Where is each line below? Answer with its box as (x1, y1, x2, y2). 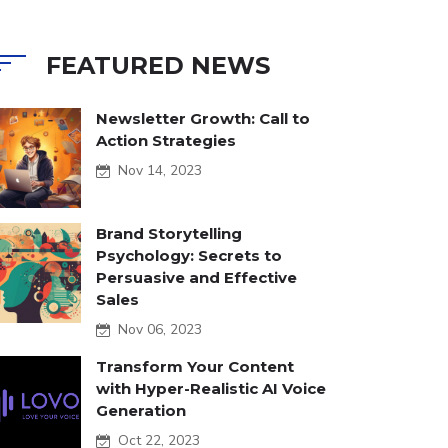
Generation (96, 400, 186, 420)
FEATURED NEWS (46, 50, 270, 80)
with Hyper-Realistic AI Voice (96, 378, 326, 398)
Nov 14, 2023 (110, 160, 202, 180)
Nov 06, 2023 (110, 319, 202, 339)
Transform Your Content (96, 356, 294, 376)
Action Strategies (96, 130, 236, 150)
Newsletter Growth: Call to (96, 108, 310, 128)
